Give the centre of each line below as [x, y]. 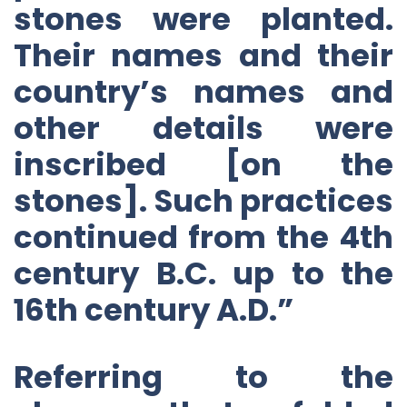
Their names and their [203, 55]
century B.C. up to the [203, 273]
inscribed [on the [203, 164]
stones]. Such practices [203, 200]
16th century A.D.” [154, 309]
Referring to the [203, 377]
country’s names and [203, 91]
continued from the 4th [203, 237]
